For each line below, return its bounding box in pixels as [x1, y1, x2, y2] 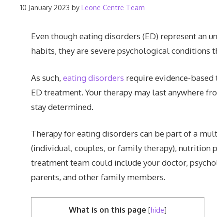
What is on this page [68, 204, 146, 215]
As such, [31, 72, 63, 83]
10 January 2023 [20, 3, 70, 12]
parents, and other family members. [31, 172, 166, 183]
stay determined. [31, 101, 93, 112]
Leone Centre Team [81, 3, 145, 12]
